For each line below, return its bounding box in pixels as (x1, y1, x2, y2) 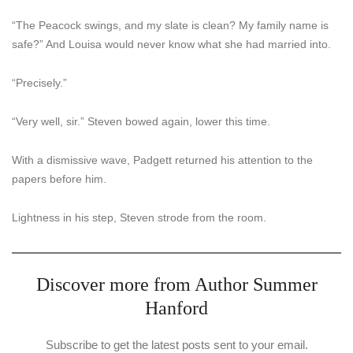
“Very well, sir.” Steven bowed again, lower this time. (12, 115, 270, 128)
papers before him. (12, 173, 106, 185)
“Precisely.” (12, 76, 67, 89)
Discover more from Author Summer (35, 274, 318, 295)
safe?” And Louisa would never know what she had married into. (12, 38, 331, 50)
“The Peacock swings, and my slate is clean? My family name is (12, 19, 329, 32)
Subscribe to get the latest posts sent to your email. (45, 338, 308, 351)
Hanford (145, 298, 208, 318)
